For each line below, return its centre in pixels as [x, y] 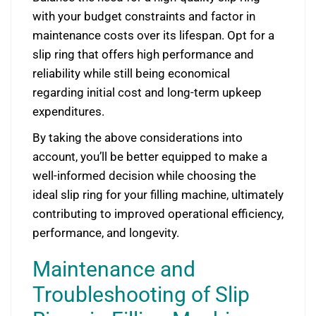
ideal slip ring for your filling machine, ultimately [158, 195]
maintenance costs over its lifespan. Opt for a [153, 35]
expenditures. [68, 111]
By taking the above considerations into [138, 138]
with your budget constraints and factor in [144, 16]
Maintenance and [114, 269]
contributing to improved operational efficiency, [158, 214]
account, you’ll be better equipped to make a [150, 157]
